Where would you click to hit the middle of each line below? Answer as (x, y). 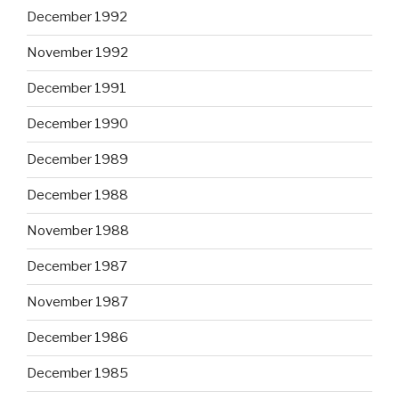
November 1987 (77, 302)
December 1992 (77, 17)
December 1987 (77, 267)
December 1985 (77, 374)
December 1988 (77, 195)
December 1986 (77, 338)
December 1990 (77, 124)
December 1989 (77, 160)
